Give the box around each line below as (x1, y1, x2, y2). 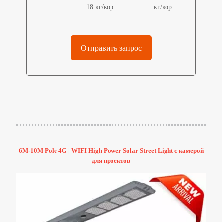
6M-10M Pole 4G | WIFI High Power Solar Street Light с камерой (18, 146, 204, 154)
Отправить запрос (80, 43, 142, 52)
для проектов (92, 156, 130, 164)
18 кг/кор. (86, 3, 115, 11)
